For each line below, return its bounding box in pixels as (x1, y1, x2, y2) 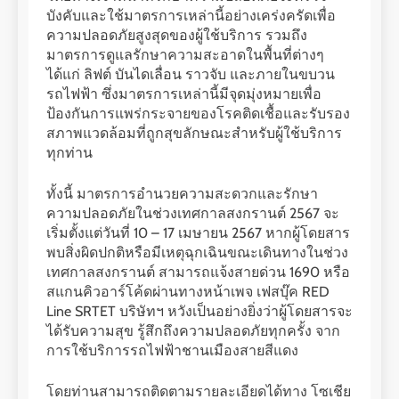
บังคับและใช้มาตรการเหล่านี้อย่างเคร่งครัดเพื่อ (46, 6, 336, 24)
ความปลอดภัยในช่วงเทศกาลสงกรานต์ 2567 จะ (46, 204, 339, 222)
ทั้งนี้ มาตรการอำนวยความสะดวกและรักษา (46, 184, 318, 202)
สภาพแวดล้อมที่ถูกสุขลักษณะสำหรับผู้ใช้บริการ (46, 124, 342, 142)
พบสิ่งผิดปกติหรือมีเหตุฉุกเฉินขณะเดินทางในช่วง (46, 243, 348, 261)
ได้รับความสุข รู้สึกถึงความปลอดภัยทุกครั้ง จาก (46, 322, 340, 339)
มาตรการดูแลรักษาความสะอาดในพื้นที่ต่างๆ (46, 45, 324, 63)
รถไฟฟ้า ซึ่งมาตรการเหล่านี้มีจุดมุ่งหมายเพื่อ (46, 85, 322, 102)
